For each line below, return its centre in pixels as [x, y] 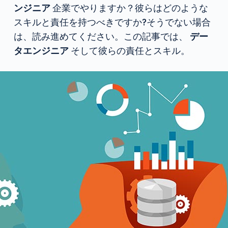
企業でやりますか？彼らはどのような [129, 8]
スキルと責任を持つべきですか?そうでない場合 [112, 22]
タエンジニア [41, 51]
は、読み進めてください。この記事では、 [102, 36]
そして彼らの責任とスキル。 [129, 51]
